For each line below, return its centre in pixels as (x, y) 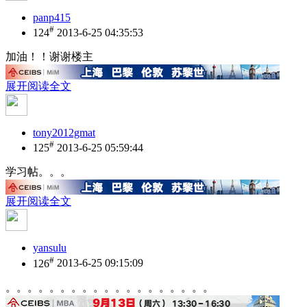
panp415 (52, 17)
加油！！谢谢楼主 (49, 56)
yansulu (50, 248)
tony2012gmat (64, 132)
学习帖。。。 (38, 172)
